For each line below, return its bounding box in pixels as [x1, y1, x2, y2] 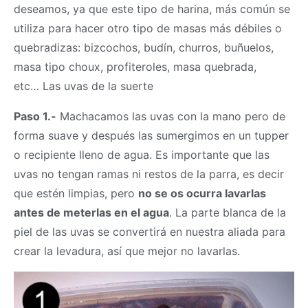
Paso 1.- [14, 109, 56, 124]
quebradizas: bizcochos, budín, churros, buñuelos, [14, 41, 274, 55]
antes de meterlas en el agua [14, 206, 169, 220]
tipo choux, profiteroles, [41, 60, 173, 74]
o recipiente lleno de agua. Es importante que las [14, 148, 269, 162]
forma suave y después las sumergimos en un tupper [14, 129, 289, 143]
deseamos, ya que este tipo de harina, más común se [14, 2, 290, 16]
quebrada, [201, 60, 256, 74]
